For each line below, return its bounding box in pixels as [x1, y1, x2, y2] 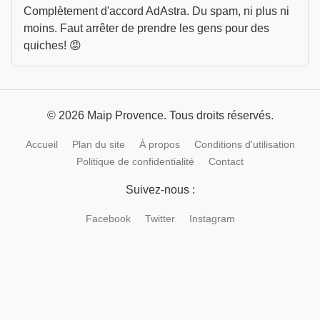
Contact [209, 156, 244, 167]
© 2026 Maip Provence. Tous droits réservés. [46, 109, 274, 121]
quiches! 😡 [24, 39, 81, 51]
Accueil [25, 139, 58, 150]
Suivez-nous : [125, 184, 195, 196]
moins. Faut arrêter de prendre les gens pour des [24, 22, 269, 34]
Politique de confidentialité [76, 156, 194, 167]
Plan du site [71, 139, 125, 150]
